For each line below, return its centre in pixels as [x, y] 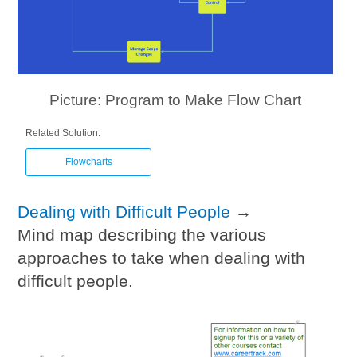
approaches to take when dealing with [162, 258]
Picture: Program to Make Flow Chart [175, 100]
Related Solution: [63, 133]
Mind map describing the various [142, 235]
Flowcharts [88, 162]
